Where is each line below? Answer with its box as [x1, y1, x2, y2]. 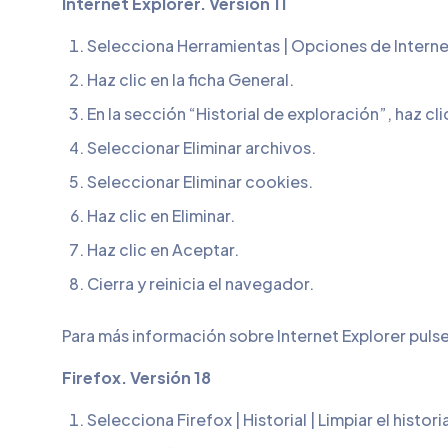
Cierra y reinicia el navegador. [87, 273, 314, 294]
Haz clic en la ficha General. [87, 69, 294, 90]
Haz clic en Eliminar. [87, 205, 235, 226]
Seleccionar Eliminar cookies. [87, 171, 313, 192]
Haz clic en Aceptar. [87, 239, 239, 260]
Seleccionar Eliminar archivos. [87, 137, 316, 158]
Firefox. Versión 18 [62, 367, 211, 388]
